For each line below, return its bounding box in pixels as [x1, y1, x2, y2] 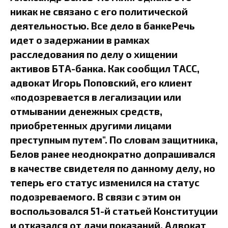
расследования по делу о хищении [10, 48, 178, 60]
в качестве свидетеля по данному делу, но [10, 162, 215, 174]
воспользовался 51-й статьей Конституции [10, 205, 218, 217]
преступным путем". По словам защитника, [10, 133, 218, 146]
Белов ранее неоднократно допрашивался [10, 148, 215, 160]
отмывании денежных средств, [10, 105, 162, 117]
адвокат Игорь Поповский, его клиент [10, 76, 192, 89]
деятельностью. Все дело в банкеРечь [10, 19, 195, 32]
